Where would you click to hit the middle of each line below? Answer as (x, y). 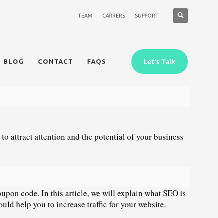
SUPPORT (146, 15)
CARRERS (113, 15)
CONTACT (55, 62)
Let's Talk (159, 62)
